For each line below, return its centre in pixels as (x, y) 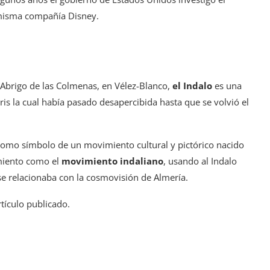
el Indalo (192, 85)
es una (227, 85)
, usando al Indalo (200, 161)
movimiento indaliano (112, 161)
